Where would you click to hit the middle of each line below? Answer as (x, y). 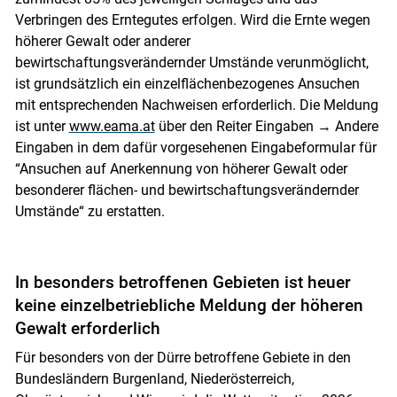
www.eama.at (112, 126)
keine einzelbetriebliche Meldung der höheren (189, 305)
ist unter (42, 126)
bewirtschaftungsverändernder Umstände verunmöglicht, (191, 62)
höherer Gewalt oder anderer (102, 41)
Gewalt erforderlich (87, 328)
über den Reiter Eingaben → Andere (266, 126)
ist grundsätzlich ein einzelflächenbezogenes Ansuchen (187, 83)
